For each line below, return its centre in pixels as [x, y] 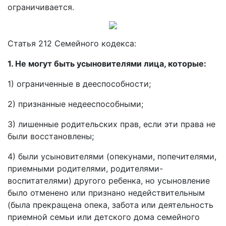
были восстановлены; [51, 136]
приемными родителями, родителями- [85, 168]
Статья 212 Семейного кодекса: [72, 43]
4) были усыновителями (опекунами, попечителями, [112, 156]
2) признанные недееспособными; [75, 104]
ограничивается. [41, 7]
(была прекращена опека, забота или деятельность [110, 205]
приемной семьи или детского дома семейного [104, 217]
